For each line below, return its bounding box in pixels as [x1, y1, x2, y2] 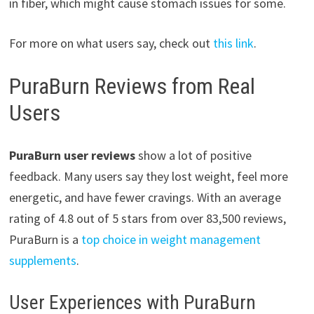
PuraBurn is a [8, 231, 81, 247]
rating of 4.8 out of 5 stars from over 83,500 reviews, [8, 210, 286, 226]
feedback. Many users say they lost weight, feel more [8, 168, 288, 184]
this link [212, 35, 254, 52]
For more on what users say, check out [8, 35, 213, 52]
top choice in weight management [81, 231, 261, 247]
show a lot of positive [135, 146, 252, 163]
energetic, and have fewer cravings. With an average [8, 189, 281, 205]
